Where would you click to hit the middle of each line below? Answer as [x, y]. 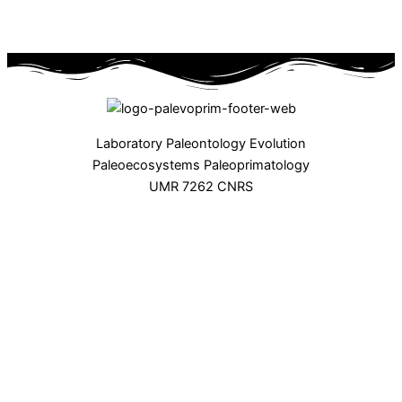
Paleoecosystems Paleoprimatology [201, 165]
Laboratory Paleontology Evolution [201, 143]
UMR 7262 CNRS [201, 186]
